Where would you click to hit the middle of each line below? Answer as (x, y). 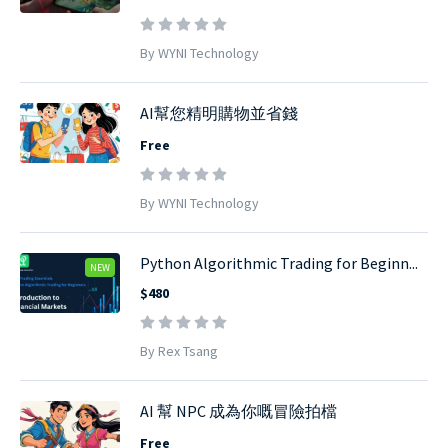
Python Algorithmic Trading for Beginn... (279, 263)
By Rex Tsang (179, 351)
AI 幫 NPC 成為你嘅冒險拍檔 (238, 411)
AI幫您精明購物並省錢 (219, 113)
